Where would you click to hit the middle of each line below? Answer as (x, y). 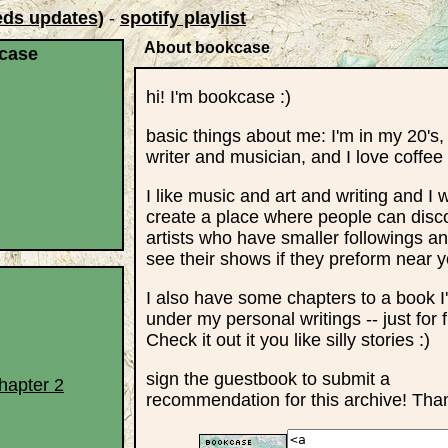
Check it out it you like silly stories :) (288, 340)
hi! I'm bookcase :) (218, 97)
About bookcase (207, 47)
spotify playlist (183, 18)
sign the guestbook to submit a (268, 379)
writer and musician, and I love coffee (294, 157)
